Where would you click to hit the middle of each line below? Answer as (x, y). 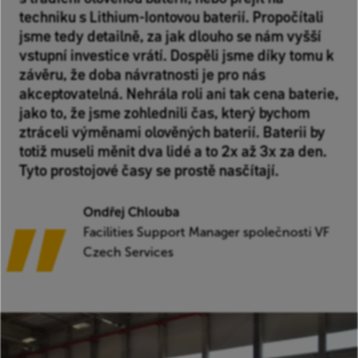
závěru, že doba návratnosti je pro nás (142, 75)
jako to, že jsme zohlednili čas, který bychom (165, 113)
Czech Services (128, 253)
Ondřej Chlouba (131, 213)
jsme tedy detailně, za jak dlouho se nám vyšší (170, 36)
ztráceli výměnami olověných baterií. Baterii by (172, 132)
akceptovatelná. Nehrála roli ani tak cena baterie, (179, 94)
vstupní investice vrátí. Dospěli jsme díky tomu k (177, 56)
